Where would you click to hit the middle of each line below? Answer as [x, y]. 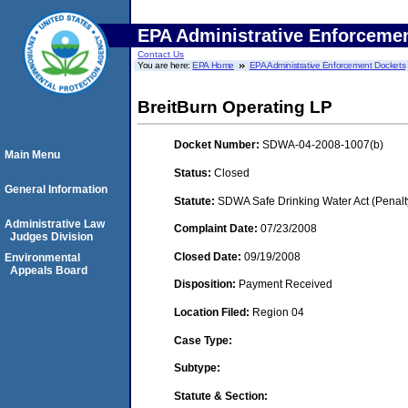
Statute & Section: [221, 396]
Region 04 [278, 312]
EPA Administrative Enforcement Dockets [327, 65]
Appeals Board [49, 270]
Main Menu [32, 155]
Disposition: [206, 285]
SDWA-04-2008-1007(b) [323, 145]
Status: [194, 173]
